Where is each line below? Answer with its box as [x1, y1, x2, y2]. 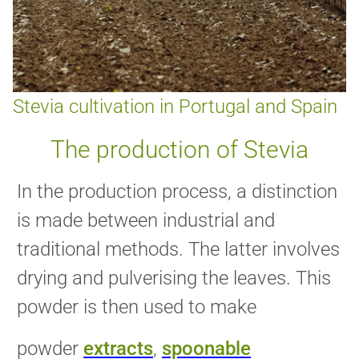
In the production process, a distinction [17, 180, 337, 204]
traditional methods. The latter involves [17, 238, 340, 261]
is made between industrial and [17, 209, 275, 232]
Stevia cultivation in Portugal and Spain [13, 95, 337, 119]
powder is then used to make [17, 296, 256, 319]
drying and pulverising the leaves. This [17, 267, 331, 290]
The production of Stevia [50, 135, 309, 164]
